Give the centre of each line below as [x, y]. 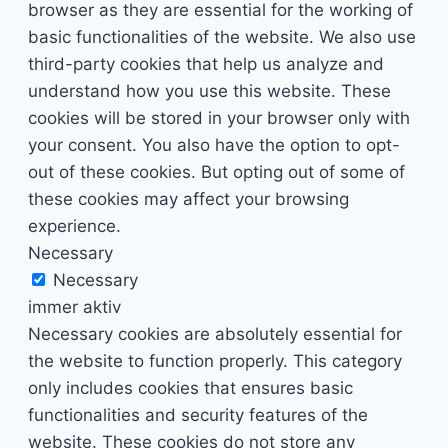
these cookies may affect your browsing [188, 198]
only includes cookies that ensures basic [190, 387]
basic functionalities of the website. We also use [222, 36]
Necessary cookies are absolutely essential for [215, 333]
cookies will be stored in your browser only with [219, 117]
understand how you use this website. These [209, 90]
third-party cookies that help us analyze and [206, 63]
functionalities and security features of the [198, 414]
